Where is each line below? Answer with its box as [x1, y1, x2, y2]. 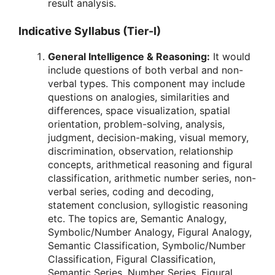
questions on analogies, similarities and [48, 91, 230, 104]
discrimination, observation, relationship [48, 145, 233, 158]
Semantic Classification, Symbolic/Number [48, 239, 246, 252]
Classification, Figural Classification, [48, 253, 215, 266]
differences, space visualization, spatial [48, 104, 230, 117]
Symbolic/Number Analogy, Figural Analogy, [48, 226, 252, 239]
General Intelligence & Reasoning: [48, 50, 210, 63]
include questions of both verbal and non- [48, 64, 243, 77]
